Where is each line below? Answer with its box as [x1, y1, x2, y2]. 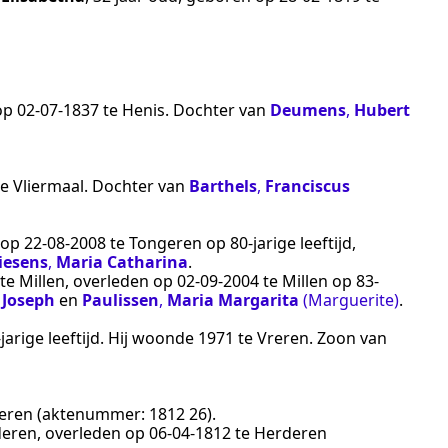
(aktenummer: [33, 402, 149, 425]
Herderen [254, 421, 327, 444]
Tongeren [129, 231, 202, 254]
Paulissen [82, 288, 159, 311]
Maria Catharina [56, 250, 188, 273]
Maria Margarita [167, 288, 299, 311]
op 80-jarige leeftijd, [202, 231, 356, 254]
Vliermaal [13, 174, 84, 197]
